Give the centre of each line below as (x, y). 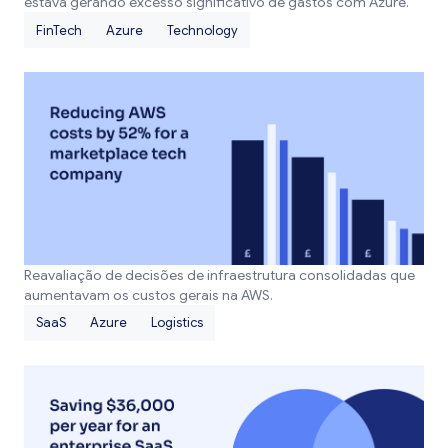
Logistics (177, 323)
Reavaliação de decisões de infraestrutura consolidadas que (219, 274)
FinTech (59, 30)
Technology (202, 30)
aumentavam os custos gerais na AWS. (148, 294)
